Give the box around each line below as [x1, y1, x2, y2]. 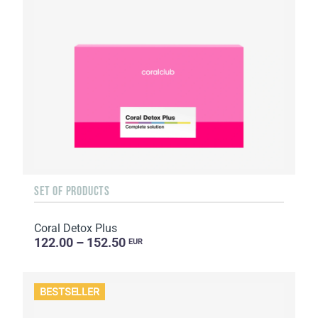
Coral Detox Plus [34, 221, 117, 235]
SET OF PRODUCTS [34, 183, 110, 198]
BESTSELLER [40, 285, 100, 298]
